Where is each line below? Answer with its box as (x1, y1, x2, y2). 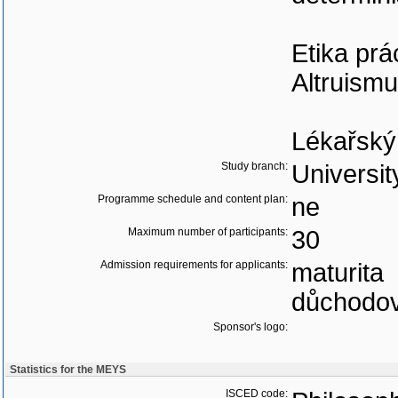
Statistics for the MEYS (10, 363, 126, 376)
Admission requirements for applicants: (100, 259, 288, 271)
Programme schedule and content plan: (98, 193, 288, 205)
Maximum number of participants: (128, 226, 288, 238)
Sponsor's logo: (213, 321, 288, 333)
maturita (291, 259, 384, 287)
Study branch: (221, 160, 288, 172)
